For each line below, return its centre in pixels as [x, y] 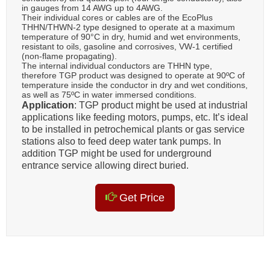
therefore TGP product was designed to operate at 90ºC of [133, 75]
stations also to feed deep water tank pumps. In [121, 141]
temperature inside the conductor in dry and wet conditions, [135, 85]
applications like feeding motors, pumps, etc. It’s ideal [135, 117]
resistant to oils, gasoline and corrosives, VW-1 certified [127, 46]
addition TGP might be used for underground [117, 153]
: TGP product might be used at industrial [161, 105]
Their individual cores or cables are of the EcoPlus [117, 17]
